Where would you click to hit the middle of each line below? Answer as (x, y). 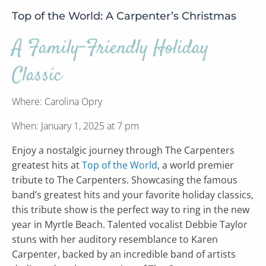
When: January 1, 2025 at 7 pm (75, 126)
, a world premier (196, 165)
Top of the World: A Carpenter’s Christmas (124, 16)
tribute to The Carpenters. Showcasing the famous (125, 180)
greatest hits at (47, 165)
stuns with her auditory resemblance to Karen (115, 239)
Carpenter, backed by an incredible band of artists (124, 254)
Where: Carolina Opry (57, 102)
